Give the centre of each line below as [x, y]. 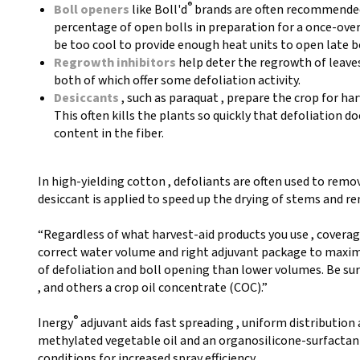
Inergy [55, 323]
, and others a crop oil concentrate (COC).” [153, 288]
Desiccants [86, 98]
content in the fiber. [109, 133]
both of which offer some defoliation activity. [177, 80]
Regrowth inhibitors [115, 63]
